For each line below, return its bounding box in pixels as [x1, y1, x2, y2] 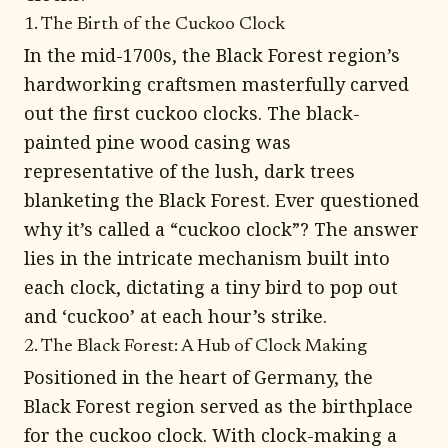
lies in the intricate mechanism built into [24, 246, 390, 270]
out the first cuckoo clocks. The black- [24, 101, 360, 125]
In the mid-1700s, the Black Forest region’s [24, 43, 400, 67]
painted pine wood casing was [24, 130, 291, 154]
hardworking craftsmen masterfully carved [24, 72, 409, 96]
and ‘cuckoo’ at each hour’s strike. [24, 304, 327, 328]
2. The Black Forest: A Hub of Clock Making [24, 338, 367, 356]
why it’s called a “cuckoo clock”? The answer [24, 217, 419, 241]
